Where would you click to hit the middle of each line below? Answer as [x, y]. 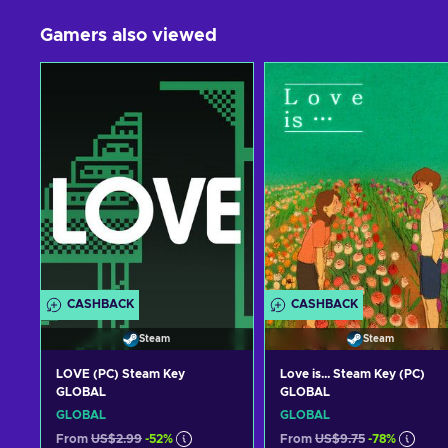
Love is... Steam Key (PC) [352, 374]
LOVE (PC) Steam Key [120, 374]
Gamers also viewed [128, 36]
